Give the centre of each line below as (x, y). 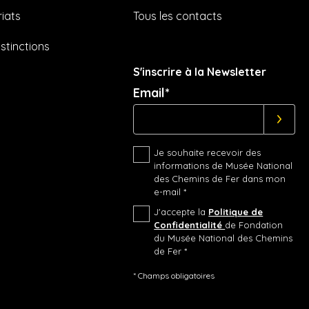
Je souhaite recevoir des (208, 153)
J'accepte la (181, 212)
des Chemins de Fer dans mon (220, 179)
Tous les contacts (178, 16)
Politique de (236, 212)
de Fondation (254, 225)
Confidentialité (190, 225)
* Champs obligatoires (174, 276)
